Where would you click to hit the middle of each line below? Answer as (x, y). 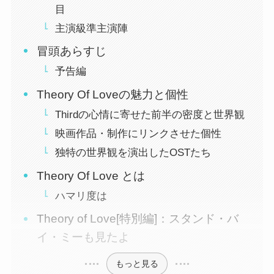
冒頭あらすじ (72, 51)
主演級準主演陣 (91, 28)
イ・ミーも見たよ (83, 237)
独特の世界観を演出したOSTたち (133, 153)
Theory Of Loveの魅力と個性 (113, 94)
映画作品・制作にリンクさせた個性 (138, 134)
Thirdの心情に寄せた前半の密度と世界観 (150, 115)
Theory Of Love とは (91, 176)
